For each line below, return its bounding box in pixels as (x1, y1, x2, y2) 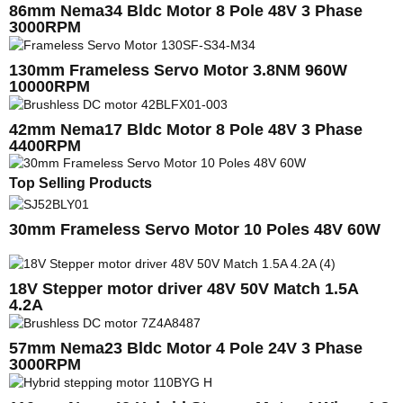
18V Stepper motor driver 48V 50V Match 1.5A (9, 279, 358, 298)
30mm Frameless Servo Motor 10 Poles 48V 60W (9, 220, 381, 239)
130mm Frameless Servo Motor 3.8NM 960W (9, 60, 347, 79)
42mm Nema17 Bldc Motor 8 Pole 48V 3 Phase (9, 120, 363, 139)
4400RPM (9, 136, 81, 155)
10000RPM (9, 76, 90, 95)
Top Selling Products (9, 175, 152, 192)
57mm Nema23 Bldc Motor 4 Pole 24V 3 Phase (9, 338, 363, 357)
